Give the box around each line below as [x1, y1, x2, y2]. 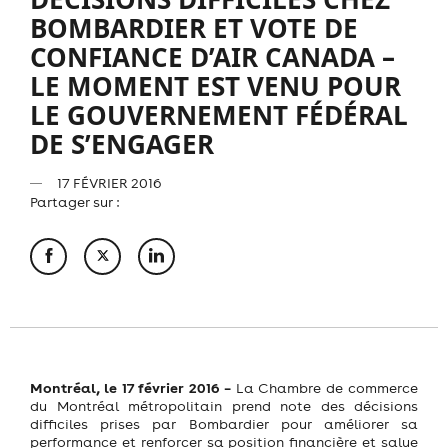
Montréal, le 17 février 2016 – [30, 377, 231, 397]
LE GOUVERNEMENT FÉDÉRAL [30, 96, 408, 133]
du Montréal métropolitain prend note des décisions [30, 396, 418, 415]
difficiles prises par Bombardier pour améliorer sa [30, 414, 418, 433]
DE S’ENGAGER [30, 125, 214, 162]
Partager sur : [30, 192, 119, 211]
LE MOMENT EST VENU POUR [30, 67, 401, 104]
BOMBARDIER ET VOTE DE [30, 9, 358, 46]
